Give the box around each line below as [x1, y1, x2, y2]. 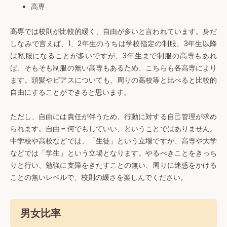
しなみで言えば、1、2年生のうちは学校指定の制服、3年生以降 [10, 39, 217, 49]
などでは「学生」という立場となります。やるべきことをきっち [10, 148, 217, 159]
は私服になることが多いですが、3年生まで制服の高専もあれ [10, 51, 217, 61]
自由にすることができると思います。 [10, 88, 131, 98]
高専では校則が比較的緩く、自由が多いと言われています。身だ [10, 27, 217, 37]
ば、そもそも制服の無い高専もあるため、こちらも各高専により [10, 63, 217, 73]
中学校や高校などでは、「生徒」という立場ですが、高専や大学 [10, 136, 217, 146]
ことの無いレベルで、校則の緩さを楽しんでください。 [10, 173, 187, 183]
